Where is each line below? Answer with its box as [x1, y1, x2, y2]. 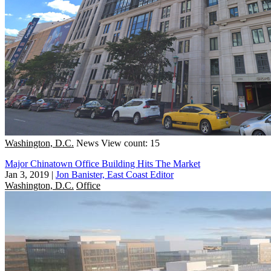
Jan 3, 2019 [5, 169, 49, 180]
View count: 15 [101, 137, 160, 148]
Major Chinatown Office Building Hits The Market [5, 158, 200, 169]
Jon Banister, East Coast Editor [56, 169, 174, 180]
